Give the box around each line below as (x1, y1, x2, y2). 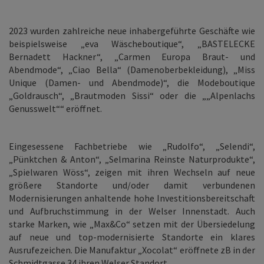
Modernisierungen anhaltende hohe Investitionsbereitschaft (9, 192, 255, 204)
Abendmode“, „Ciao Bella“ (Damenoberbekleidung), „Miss (9, 64, 255, 75)
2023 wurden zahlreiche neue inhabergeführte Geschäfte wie (9, 25, 255, 37)
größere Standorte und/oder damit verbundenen (9, 179, 255, 191)
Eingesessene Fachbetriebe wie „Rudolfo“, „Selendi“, (9, 140, 255, 152)
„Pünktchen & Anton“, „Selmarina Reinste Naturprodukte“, (9, 153, 255, 165)
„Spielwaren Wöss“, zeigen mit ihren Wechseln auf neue (9, 166, 255, 178)
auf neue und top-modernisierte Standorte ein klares (9, 231, 255, 243)
